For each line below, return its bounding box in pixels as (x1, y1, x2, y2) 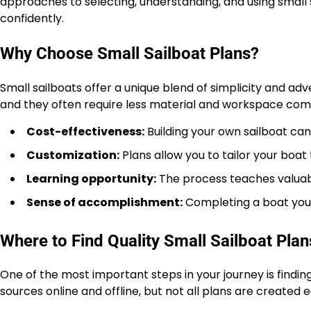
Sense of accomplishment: (26, 194, 183, 210)
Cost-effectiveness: (26, 123, 144, 140)
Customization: (26, 146, 119, 163)
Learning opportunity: (26, 170, 156, 187)
